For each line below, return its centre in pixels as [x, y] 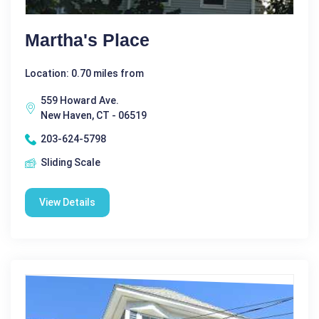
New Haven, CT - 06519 [94, 116]
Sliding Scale [70, 163]
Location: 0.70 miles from [84, 74]
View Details [67, 203]
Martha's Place [87, 40]
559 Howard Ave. [80, 101]
